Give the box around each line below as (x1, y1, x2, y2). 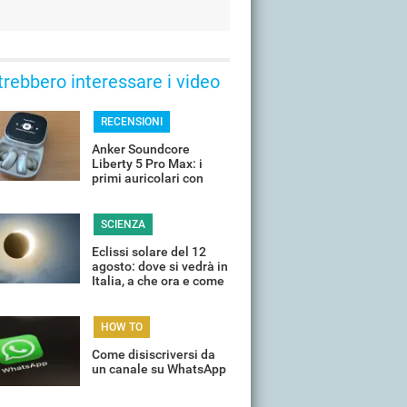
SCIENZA (100, 218, 145, 231)
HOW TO (100, 321, 143, 333)
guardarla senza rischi (92, 288, 220, 303)
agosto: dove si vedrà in (92, 259, 228, 273)
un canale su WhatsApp (92, 362, 226, 376)
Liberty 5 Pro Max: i (92, 156, 203, 171)
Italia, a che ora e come (92, 273, 224, 288)
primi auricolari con (92, 171, 203, 185)
